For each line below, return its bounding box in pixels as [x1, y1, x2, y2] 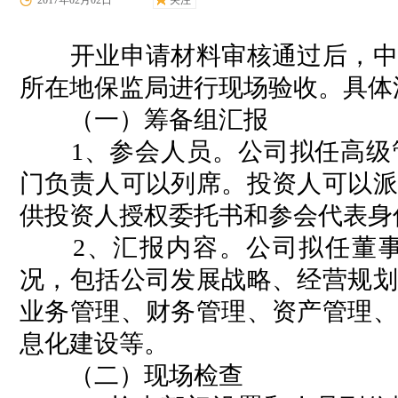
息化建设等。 [20, 330, 169, 358]
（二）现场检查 [20, 362, 243, 390]
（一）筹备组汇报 [20, 106, 268, 134]
